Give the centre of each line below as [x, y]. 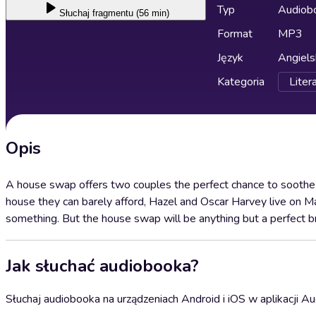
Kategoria [241, 82]
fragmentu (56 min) [131, 13]
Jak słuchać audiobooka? [102, 266]
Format [235, 34]
